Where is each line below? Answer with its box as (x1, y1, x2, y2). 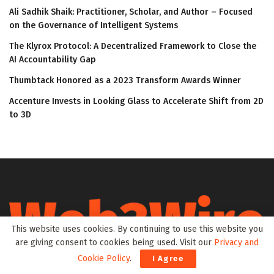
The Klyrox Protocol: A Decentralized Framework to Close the (9, 41, 256, 52)
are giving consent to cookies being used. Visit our (15, 237, 214, 248)
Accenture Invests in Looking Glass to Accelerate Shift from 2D (9, 96, 264, 107)
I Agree (152, 254, 184, 263)
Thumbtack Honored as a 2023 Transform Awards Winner (9, 75, 241, 86)
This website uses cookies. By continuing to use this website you (11, 224, 263, 234)
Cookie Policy (78, 253, 130, 264)
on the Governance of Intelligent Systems (9, 20, 178, 31)
